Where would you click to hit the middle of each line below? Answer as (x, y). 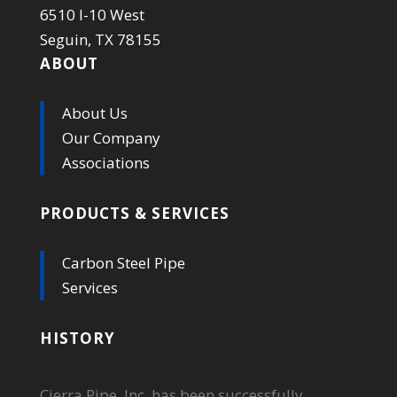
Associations (105, 163)
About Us (94, 113)
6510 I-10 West (92, 15)
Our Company (111, 138)
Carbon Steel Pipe (123, 263)
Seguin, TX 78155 (100, 40)
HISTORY (77, 339)
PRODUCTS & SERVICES (134, 214)
